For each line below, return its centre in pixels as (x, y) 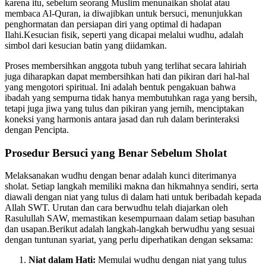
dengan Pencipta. (37, 129)
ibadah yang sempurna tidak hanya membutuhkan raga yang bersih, (131, 97)
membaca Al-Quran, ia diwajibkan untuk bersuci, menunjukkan (123, 13)
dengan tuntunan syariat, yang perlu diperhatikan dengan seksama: (129, 240)
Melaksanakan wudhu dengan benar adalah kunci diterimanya (121, 176)
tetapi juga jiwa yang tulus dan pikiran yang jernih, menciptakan (124, 108)
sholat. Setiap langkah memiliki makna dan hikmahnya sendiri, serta (132, 186)
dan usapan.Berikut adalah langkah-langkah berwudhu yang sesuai (130, 229)
